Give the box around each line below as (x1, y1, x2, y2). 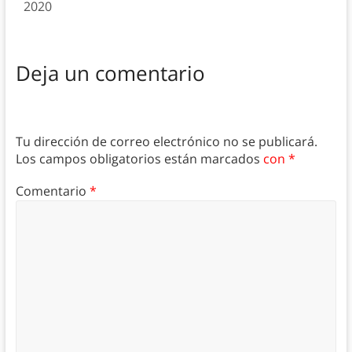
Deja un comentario (15, 58, 205, 87)
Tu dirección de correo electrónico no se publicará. (15, 133, 317, 151)
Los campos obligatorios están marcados (15, 150, 263, 168)
